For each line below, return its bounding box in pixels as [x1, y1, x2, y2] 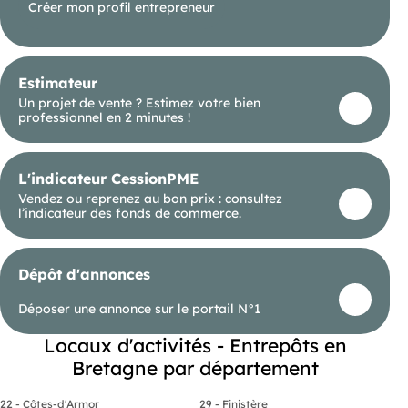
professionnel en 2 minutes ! [18, 109, 190, 127]
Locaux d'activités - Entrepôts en [43, 333, 347, 358]
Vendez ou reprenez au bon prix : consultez [18, 190, 282, 208]
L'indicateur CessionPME [18, 169, 199, 189]
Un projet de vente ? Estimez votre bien [18, 95, 260, 112]
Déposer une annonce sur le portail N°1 [18, 301, 260, 318]
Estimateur [18, 74, 97, 93]
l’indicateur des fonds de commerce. [18, 205, 241, 222]
